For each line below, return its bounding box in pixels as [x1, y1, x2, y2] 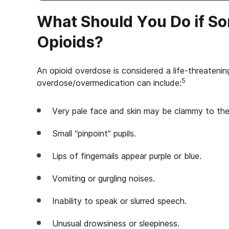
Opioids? [37, 33, 103, 51]
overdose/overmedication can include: [37, 78, 181, 88]
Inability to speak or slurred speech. [52, 196, 187, 206]
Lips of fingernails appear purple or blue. [52, 151, 201, 161]
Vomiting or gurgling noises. [52, 173, 155, 184]
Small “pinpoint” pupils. [52, 128, 136, 139]
